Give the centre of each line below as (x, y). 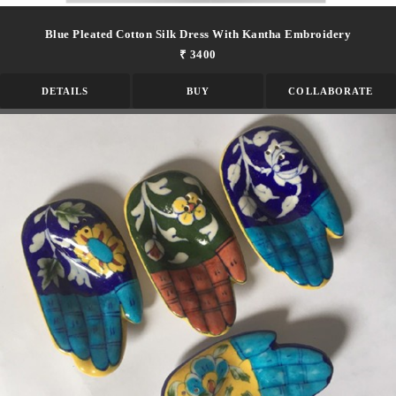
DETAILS (65, 91)
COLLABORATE (331, 91)
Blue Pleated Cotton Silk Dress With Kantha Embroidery (198, 34)
